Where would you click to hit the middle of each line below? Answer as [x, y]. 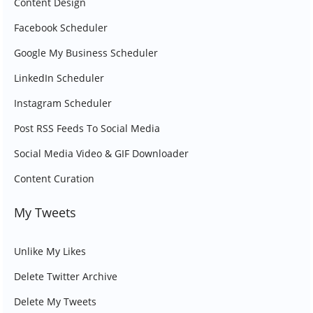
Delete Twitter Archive [66, 276]
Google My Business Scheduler [86, 53]
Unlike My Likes [50, 251]
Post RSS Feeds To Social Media [87, 128]
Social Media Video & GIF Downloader [101, 153]
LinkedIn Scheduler [59, 78]
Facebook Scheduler [61, 28]
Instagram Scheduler [63, 103]
